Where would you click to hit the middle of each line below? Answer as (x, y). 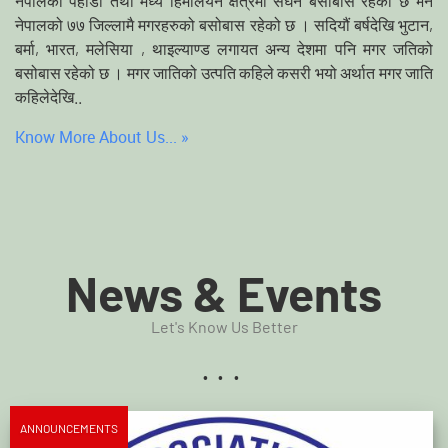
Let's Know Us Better (224, 326)
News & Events (224, 292)
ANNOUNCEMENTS (69, 427)
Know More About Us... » (102, 136)
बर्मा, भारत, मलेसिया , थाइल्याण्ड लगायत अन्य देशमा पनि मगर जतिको (224, 48)
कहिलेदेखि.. (48, 96)
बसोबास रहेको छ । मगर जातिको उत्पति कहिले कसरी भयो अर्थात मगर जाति (224, 72)
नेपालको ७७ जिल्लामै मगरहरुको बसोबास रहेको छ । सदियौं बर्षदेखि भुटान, (224, 24)
